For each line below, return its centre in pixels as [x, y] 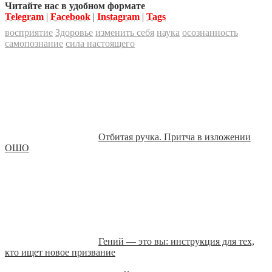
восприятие [29, 32]
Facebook [70, 16]
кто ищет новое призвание [60, 252]
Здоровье [74, 32]
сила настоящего [100, 43]
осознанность [210, 32]
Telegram [24, 16]
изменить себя [125, 32]
